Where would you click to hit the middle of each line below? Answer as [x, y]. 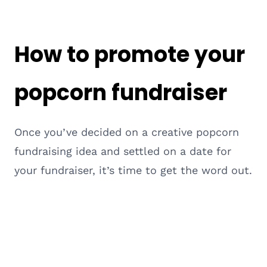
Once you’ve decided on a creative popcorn [127, 132]
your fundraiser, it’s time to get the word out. [133, 170]
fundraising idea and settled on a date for [123, 151]
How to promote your [130, 54]
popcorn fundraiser [121, 92]
